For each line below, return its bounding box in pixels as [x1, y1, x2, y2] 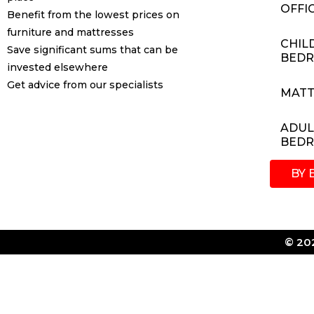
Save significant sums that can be [7, 43, 178, 57]
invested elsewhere [7, 61, 108, 74]
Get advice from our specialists [7, 78, 163, 92]
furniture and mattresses [7, 26, 134, 39]
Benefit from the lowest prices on [7, 8, 179, 22]
